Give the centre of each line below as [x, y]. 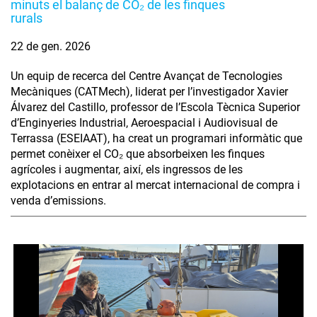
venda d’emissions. [58, 201]
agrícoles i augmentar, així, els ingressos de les [127, 170]
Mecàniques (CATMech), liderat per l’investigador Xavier [149, 92]
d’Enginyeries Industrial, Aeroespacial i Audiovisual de [144, 123]
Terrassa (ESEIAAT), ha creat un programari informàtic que [156, 139]
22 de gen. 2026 [51, 47]
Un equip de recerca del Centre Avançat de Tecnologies [146, 76]
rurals [27, 18]
